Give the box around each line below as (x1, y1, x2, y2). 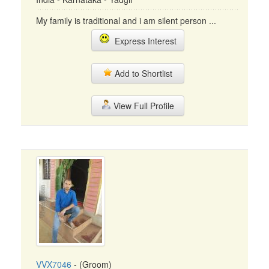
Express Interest (109, 35, 177, 47)
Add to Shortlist (112, 67, 172, 79)
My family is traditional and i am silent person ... (36, 14, 216, 26)
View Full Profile (110, 100, 174, 112)
